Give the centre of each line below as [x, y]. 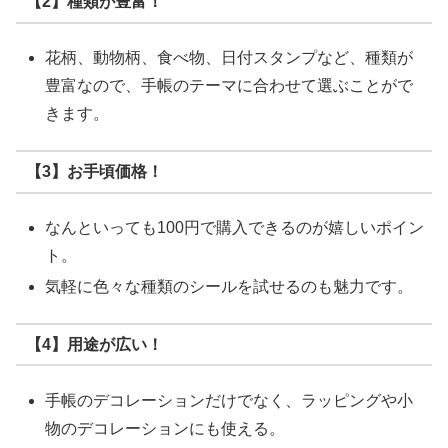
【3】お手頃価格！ [94, 171]
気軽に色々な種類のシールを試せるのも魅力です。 [229, 286]
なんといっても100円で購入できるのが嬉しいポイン [235, 227]
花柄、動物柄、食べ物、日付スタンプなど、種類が [229, 57]
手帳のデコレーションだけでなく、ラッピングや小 [229, 400]
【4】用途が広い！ [94, 344]
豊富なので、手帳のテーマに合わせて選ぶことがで [229, 85]
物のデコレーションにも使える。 [165, 428]
